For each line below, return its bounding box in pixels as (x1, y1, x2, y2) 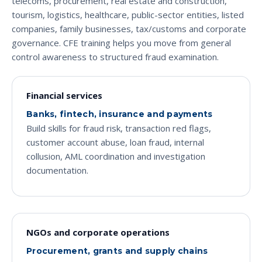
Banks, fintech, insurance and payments (26, 108, 213, 119)
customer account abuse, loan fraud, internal (26, 136, 204, 148)
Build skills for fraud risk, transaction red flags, (26, 122, 211, 134)
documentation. (26, 164, 88, 176)
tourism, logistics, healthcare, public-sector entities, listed (12, 9, 244, 21)
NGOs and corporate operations (26, 226, 170, 238)
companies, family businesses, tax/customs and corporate (12, 23, 246, 35)
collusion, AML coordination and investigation (26, 150, 205, 162)
